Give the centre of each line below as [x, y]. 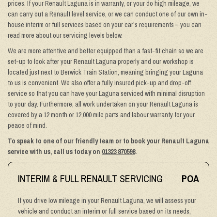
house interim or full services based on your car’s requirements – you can [105, 25]
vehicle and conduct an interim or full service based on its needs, [104, 211]
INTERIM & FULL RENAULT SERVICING [90, 178]
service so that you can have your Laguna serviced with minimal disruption [106, 93]
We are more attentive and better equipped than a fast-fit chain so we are [106, 51]
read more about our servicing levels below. [65, 35]
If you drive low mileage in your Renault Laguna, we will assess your [107, 201]
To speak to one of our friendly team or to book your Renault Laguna [108, 141]
